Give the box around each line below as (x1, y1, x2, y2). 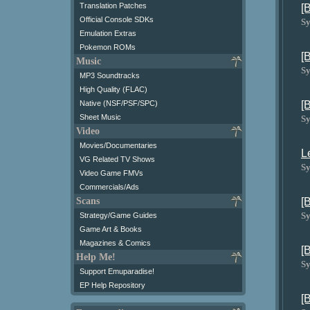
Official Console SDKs (80, 15, 154, 24)
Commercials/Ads (80, 183, 139, 191)
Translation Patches (80, 1, 147, 10)
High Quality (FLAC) (80, 85, 147, 93)
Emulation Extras (80, 29, 136, 37)
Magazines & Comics (80, 239, 151, 247)
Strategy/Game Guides (80, 211, 157, 219)
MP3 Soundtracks (80, 71, 140, 80)
